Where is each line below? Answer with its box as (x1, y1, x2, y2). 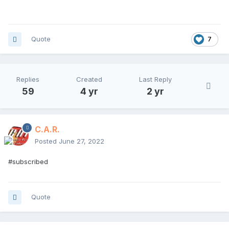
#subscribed (8, 157, 48, 166)
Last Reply (139, 75, 172, 84)
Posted (35, 137, 59, 146)
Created (76, 75, 102, 84)
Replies (16, 75, 39, 84)
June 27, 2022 (59, 137, 104, 146)
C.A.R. (35, 124, 60, 135)
